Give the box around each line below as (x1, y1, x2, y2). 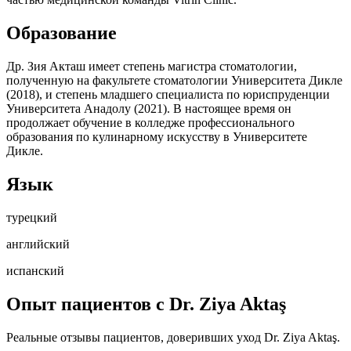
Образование (6, 23, 117, 44)
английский (6, 237, 70, 251)
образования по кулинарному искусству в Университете (6, 130, 307, 144)
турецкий (6, 210, 57, 224)
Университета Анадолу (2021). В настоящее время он (6, 102, 291, 116)
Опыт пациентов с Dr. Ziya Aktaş (6, 293, 286, 314)
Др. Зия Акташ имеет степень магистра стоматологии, (6, 60, 297, 74)
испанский (6, 263, 64, 277)
